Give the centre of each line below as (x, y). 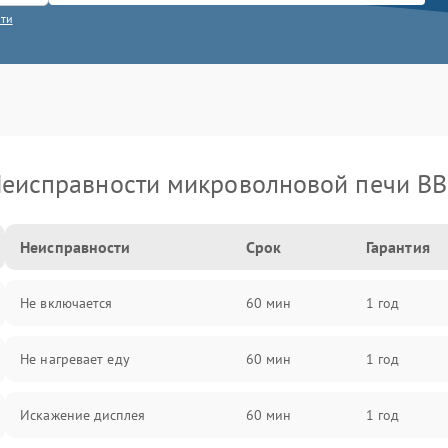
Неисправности (75, 247)
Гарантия (397, 247)
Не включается (66, 303)
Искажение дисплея (82, 415)
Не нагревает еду (75, 359)
